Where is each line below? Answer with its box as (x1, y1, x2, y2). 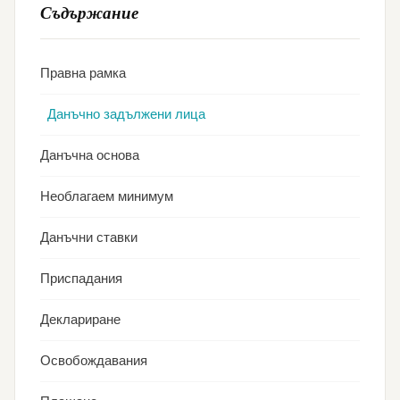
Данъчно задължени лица (47, 105, 205, 123)
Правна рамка (40, 64, 126, 82)
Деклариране (40, 311, 121, 329)
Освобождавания (40, 352, 147, 370)
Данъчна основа (40, 146, 139, 164)
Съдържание (40, 2, 138, 24)
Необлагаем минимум (40, 187, 173, 205)
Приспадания (40, 270, 122, 287)
